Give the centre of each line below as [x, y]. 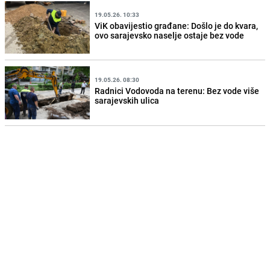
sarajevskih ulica [127, 100]
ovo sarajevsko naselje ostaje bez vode [170, 35]
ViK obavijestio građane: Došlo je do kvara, [177, 25]
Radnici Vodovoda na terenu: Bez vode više [177, 91]
